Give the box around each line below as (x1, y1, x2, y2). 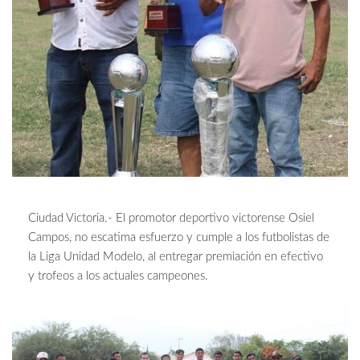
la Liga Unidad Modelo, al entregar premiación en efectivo (28, 250, 323, 263)
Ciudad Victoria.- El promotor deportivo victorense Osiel (28, 211, 314, 224)
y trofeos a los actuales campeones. (28, 269, 208, 282)
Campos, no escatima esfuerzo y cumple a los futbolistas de (28, 231, 329, 243)
